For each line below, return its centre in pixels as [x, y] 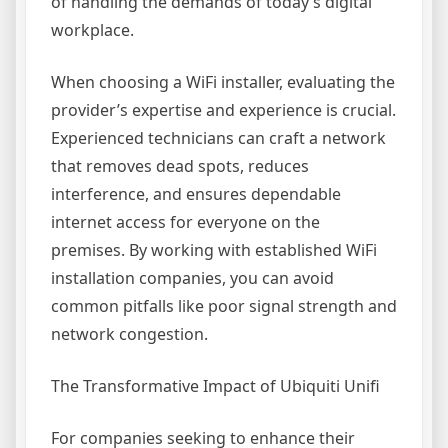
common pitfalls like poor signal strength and [224, 306]
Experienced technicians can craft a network [218, 138]
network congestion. [129, 334]
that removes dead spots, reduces [180, 166]
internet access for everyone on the [185, 222]
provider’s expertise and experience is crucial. [223, 110]
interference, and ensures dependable [196, 194]
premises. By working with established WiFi [214, 250]
